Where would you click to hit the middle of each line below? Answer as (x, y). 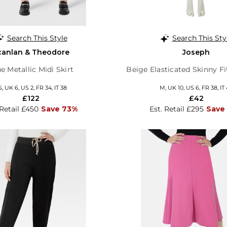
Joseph (196, 52)
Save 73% (59, 109)
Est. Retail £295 (176, 109)
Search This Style (37, 38)
